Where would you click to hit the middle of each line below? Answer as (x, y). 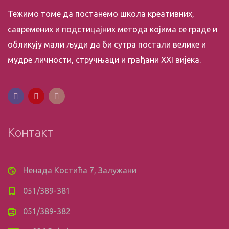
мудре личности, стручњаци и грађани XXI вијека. (104, 60)
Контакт (30, 133)
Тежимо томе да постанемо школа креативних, (101, 14)
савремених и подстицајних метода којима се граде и (112, 29)
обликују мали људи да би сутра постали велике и (107, 44)
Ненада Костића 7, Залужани (80, 170)
